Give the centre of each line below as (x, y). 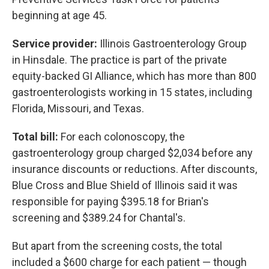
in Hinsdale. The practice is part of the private (119, 60)
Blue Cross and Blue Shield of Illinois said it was (125, 185)
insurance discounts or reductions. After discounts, (134, 169)
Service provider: (55, 44)
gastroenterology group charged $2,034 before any (132, 153)
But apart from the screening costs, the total (117, 246)
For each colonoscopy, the (122, 137)
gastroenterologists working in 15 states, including (132, 92)
